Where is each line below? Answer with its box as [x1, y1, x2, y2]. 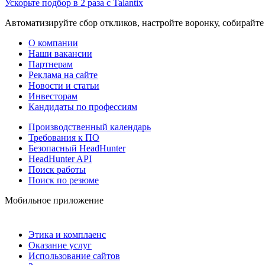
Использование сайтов [28, 250, 120, 261]
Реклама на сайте [28, 69, 98, 80]
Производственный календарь [28, 121, 151, 132]
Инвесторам [28, 91, 77, 101]
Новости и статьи [28, 80, 99, 91]
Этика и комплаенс [28, 229, 106, 240]
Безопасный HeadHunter [28, 143, 125, 153]
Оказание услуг [28, 240, 92, 250]
